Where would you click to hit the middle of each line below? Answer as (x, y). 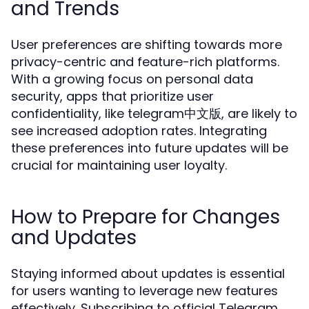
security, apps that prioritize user (112, 96)
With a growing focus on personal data (132, 79)
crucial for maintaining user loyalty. (119, 165)
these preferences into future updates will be (150, 148)
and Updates (74, 238)
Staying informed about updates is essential (148, 273)
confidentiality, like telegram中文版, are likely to (154, 113)
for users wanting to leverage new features (144, 291)
